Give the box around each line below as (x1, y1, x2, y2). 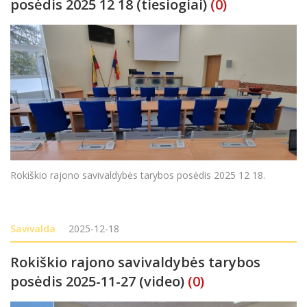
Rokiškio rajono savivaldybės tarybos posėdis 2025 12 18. (10, 168, 271, 182)
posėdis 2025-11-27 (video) (10, 271, 184, 291)
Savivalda (10, 221, 56, 235)
